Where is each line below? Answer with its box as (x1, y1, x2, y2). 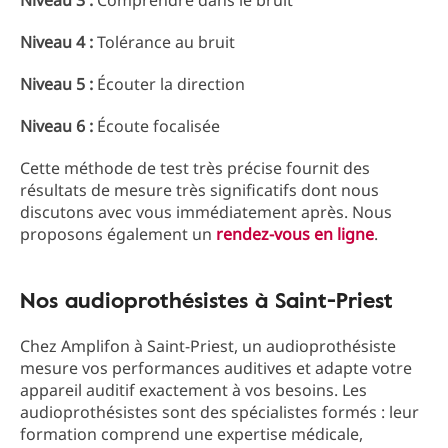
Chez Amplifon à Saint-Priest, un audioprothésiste (20, 335, 396, 357)
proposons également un (20, 223, 216, 245)
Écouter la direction (93, 73, 245, 95)
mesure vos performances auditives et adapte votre (20, 357, 412, 379)
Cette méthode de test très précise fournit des (20, 157, 370, 179)
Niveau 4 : (20, 31, 97, 53)
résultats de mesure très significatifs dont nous (20, 179, 379, 201)
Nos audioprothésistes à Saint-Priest (20, 283, 393, 316)
